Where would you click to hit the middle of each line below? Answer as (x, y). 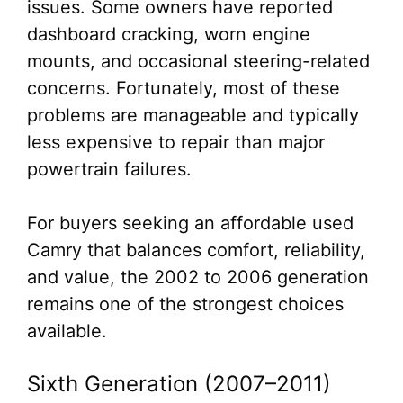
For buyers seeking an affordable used (190, 223)
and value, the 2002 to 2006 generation (198, 277)
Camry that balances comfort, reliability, (196, 250)
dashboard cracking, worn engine (169, 34)
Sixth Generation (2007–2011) (179, 384)
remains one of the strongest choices (185, 304)
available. (67, 331)
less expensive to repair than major (176, 142)
